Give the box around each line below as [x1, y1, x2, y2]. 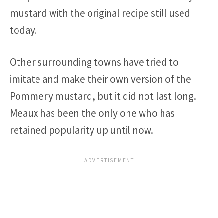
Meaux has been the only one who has [10, 107, 175, 120]
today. [10, 23, 37, 36]
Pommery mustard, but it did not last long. [10, 90, 196, 103]
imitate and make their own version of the [10, 73, 191, 86]
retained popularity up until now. [10, 124, 153, 137]
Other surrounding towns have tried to [10, 55, 179, 69]
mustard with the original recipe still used [10, 6, 190, 19]
